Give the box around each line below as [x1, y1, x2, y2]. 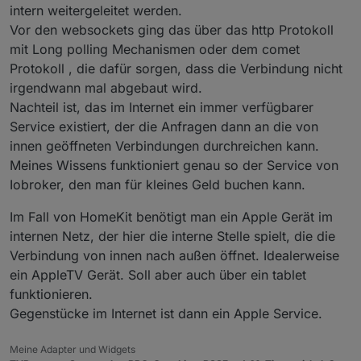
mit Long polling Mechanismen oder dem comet [10, 40, 300, 57]
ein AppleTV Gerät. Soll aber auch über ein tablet [10, 266, 306, 283]
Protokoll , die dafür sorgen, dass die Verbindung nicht [10, 60, 342, 77]
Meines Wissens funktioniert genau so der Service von [10, 156, 338, 173]
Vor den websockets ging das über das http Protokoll [10, 21, 334, 38]
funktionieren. [10, 285, 93, 302]
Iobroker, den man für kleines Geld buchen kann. [10, 176, 305, 193]
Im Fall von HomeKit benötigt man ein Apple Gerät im [10, 208, 333, 225]
